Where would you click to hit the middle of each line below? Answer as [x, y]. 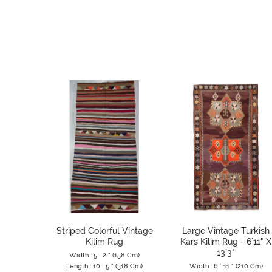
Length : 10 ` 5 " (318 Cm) [104, 266]
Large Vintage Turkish [226, 230]
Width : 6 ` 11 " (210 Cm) [226, 266]
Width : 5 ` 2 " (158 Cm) [104, 255]
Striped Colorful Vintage [104, 230]
